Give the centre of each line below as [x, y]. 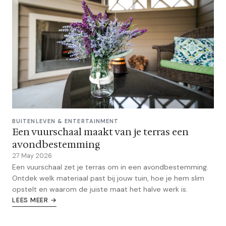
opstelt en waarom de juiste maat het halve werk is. [100, 189]
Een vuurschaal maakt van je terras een [100, 132]
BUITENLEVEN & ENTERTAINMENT [66, 121]
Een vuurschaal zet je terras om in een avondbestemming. [110, 167]
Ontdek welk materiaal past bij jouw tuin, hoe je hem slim [108, 178]
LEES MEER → [35, 200]
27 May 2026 [32, 156]
